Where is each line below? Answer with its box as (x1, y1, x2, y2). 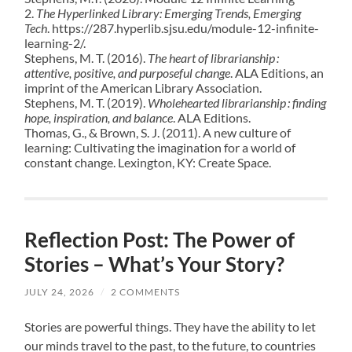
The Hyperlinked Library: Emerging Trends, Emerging (36, 5, 302, 21)
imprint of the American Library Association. (24, 80, 262, 96)
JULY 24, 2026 (24, 286, 95, 299)
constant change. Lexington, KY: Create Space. (24, 155, 272, 170)
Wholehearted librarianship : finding (148, 95, 327, 111)
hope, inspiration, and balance (24, 110, 174, 126)
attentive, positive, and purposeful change (24, 65, 231, 81)
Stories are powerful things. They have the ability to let (24, 319, 317, 335)
